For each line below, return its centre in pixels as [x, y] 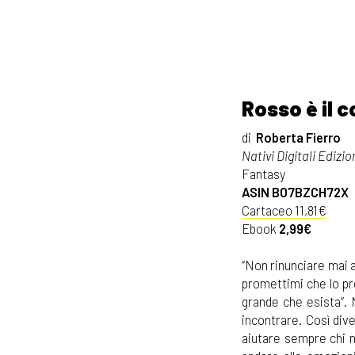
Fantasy [263, 173]
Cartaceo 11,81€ [284, 210]
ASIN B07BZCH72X [295, 191]
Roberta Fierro [297, 137]
